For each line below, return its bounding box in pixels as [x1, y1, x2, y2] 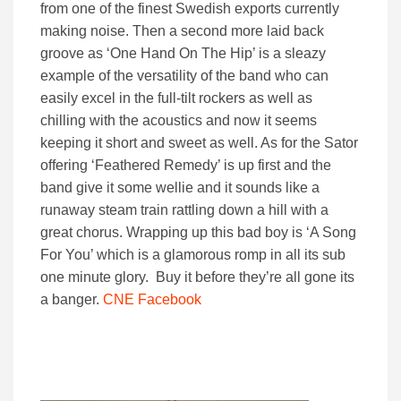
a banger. [40, 292, 103, 308]
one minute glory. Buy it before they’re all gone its [40, 269, 354, 286]
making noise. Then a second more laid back [40, 23, 324, 39]
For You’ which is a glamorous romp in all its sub [40, 247, 346, 263]
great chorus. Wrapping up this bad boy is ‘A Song [40, 225, 356, 241]
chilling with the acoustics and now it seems [40, 113, 317, 129]
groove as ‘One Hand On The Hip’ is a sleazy [40, 46, 326, 62]
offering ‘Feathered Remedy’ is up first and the [40, 158, 331, 174]
